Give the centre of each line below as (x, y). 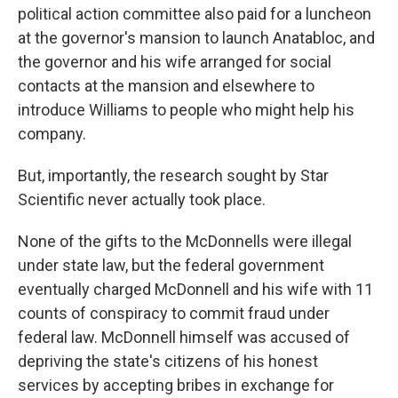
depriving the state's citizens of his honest (168, 361)
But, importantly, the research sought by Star (173, 175)
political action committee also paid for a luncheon (195, 14)
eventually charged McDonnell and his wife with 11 (195, 289)
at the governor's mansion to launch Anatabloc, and (196, 38)
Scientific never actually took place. (142, 199)
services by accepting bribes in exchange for (176, 385)
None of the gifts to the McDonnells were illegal (185, 241)
